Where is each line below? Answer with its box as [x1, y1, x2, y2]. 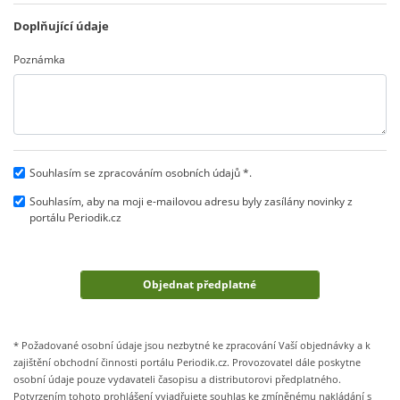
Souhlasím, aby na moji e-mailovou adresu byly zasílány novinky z [29, 193, 353, 209]
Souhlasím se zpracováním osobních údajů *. [29, 164, 252, 180]
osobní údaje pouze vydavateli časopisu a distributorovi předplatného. [13, 372, 341, 387]
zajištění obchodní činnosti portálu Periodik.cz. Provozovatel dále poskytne [13, 355, 361, 370]
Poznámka [13, 52, 65, 68]
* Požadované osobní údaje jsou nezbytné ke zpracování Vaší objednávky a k [13, 338, 371, 353]
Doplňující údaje [13, 18, 109, 34]
